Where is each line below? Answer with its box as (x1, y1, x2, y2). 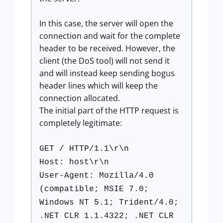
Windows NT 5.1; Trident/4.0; (39, 198, 179, 207)
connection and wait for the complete (39, 30, 180, 41)
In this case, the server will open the (39, 18, 173, 29)
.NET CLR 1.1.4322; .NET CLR (39, 212, 174, 221)
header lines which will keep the (39, 80, 158, 91)
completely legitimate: (39, 117, 122, 128)
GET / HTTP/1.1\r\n (39, 144, 129, 153)
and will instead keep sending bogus (39, 68, 175, 79)
